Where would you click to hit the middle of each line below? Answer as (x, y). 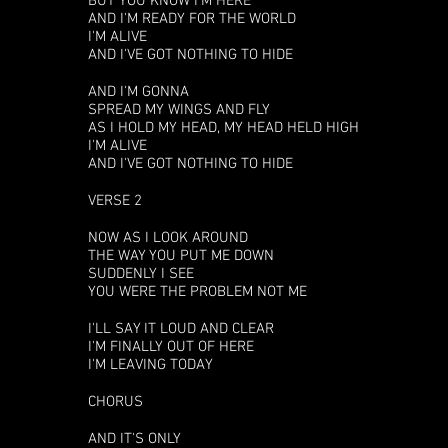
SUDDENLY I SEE (141, 274)
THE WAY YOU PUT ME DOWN (181, 256)
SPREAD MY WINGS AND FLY (179, 110)
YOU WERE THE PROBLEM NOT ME (197, 292)
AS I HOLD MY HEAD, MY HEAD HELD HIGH (223, 128)
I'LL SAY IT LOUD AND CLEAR (181, 329)
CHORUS (115, 402)
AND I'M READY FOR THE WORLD (192, 19)
